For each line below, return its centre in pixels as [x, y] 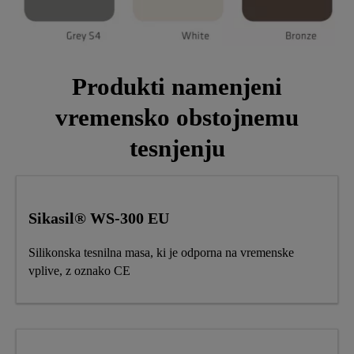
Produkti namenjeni [177, 87]
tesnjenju [177, 149]
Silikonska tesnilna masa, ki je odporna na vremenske [161, 252]
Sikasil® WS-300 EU [99, 218]
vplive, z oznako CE [79, 270]
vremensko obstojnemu [177, 118]
